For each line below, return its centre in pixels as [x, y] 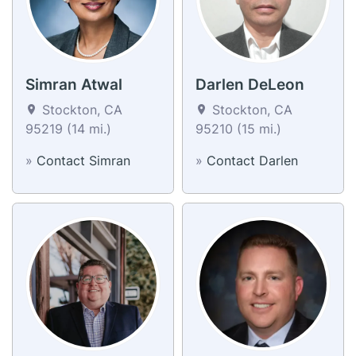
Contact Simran [83, 160]
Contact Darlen [252, 160]
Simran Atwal [74, 84]
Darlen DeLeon [250, 84]
